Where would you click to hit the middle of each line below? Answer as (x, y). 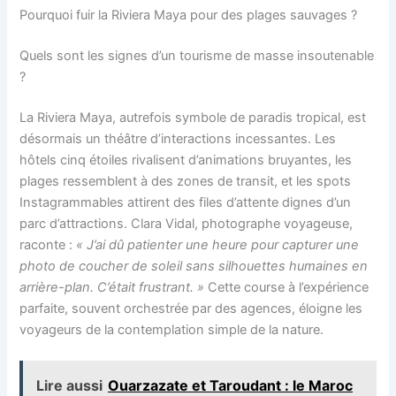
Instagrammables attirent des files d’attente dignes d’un (186, 203)
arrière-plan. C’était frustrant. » (112, 288)
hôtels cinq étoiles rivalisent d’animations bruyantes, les (186, 160)
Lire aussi (70, 385)
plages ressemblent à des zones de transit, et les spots (186, 182)
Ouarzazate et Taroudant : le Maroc (231, 385)
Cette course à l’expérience (287, 288)
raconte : (48, 245)
